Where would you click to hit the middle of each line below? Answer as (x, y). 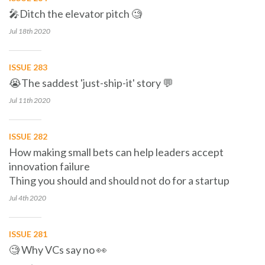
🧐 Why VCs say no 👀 (58, 250)
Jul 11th (21, 100)
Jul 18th (21, 31)
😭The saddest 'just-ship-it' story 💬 (91, 83)
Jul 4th (19, 198)
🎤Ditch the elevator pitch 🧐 (75, 14)
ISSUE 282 (28, 136)
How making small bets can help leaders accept (116, 152)
